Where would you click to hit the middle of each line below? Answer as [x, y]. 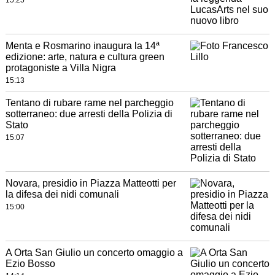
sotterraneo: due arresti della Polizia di [89, 114]
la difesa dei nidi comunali [62, 195]
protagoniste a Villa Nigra [60, 68]
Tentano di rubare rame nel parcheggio [89, 103]
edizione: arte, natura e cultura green [85, 57]
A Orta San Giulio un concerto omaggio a [94, 253]
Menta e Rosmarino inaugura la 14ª [82, 46]
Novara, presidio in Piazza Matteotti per [91, 184]
